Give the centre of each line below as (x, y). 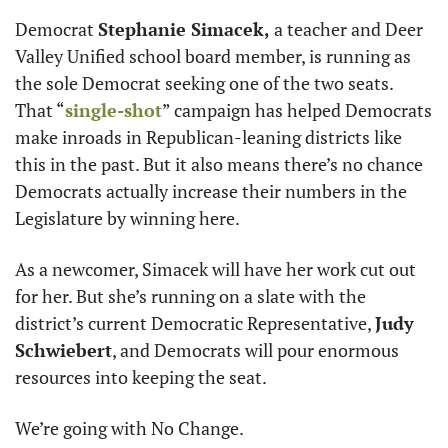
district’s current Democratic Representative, (195, 322)
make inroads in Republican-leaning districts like (208, 136)
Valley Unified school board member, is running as (213, 55)
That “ (40, 109)
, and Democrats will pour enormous (255, 349)
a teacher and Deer (346, 28)
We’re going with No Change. (131, 427)
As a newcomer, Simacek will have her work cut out (215, 268)
